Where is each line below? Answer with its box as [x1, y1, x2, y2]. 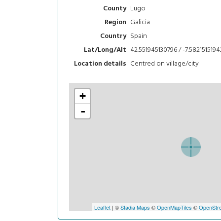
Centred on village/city [130, 58, 199, 70]
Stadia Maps [120, 203, 150, 211]
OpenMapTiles [156, 203, 192, 211]
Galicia [130, 16, 150, 28]
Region [105, 17, 126, 29]
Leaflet [94, 203, 110, 211]
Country [100, 31, 126, 42]
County [103, 3, 126, 15]
